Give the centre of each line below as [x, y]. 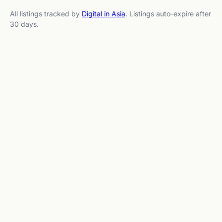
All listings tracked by [46, 13]
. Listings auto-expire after [168, 13]
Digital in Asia [104, 13]
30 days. [24, 24]
